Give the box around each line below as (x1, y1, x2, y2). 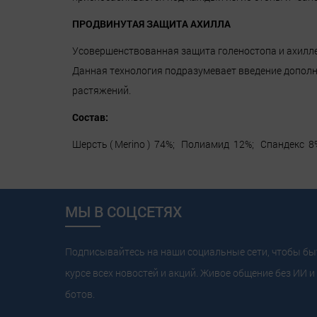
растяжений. (72, 83, 131, 98)
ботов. (65, 287, 95, 301)
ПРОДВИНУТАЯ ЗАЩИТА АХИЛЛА (72, 17, 231, 31)
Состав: (72, 110, 108, 124)
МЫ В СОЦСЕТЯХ (65, 202, 182, 222)
